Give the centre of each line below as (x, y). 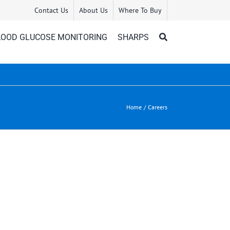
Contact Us (52, 10)
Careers (158, 107)
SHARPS (133, 37)
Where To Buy (140, 10)
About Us (94, 10)
